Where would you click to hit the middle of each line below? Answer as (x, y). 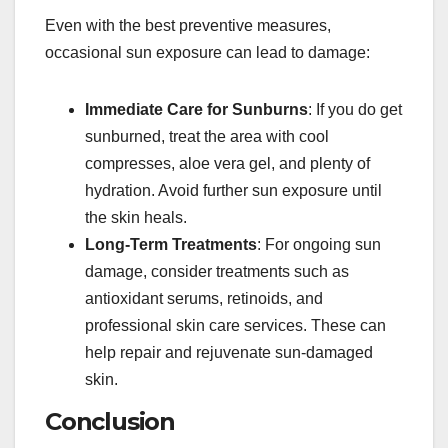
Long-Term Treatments (171, 245)
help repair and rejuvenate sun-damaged (229, 353)
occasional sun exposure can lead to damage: (207, 53)
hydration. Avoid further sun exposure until (233, 191)
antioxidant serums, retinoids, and (204, 299)
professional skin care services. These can (235, 326)
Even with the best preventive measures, (188, 26)
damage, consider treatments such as (217, 272)
